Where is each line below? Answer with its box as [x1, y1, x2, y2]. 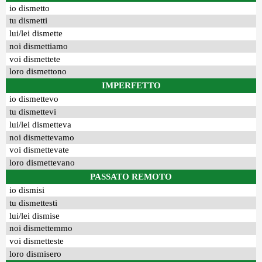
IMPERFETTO [101, 80, 161, 90]
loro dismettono [9, 67, 67, 77]
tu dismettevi [9, 107, 57, 117]
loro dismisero [9, 249, 62, 258]
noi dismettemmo [9, 223, 73, 233]
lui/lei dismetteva [9, 119, 72, 129]
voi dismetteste [9, 236, 64, 246]
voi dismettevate [9, 145, 70, 155]
